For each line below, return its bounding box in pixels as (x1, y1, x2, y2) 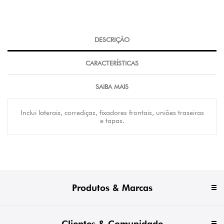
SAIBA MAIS (95, 82, 128, 90)
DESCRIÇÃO (94, 35, 129, 43)
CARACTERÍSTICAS (85, 59, 138, 67)
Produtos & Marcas (71, 182, 152, 193)
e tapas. (99, 116, 124, 124)
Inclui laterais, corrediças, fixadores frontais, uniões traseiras (20, 108, 204, 116)
